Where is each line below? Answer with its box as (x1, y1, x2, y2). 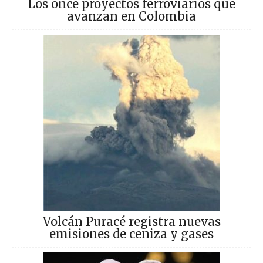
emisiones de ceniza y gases (49, 226, 214, 241)
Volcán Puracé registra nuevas (42, 214, 221, 229)
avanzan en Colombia (67, 8, 196, 23)
